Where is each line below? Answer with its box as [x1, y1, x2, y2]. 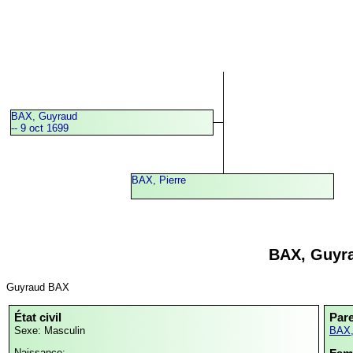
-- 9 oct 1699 [10, 121, 69, 134]
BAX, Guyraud [10, 110, 77, 122]
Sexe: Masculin [14, 325, 85, 337]
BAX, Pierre [132, 173, 187, 186]
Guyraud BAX [6, 281, 69, 293]
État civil [14, 310, 61, 325]
